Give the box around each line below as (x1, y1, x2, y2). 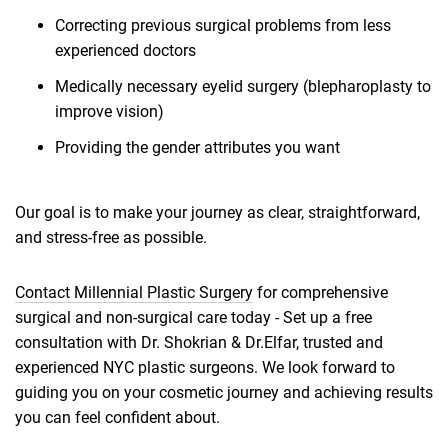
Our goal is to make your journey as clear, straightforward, (15, 203, 420, 223)
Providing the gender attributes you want (55, 138, 340, 158)
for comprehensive (253, 283, 388, 303)
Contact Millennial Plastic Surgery (15, 283, 253, 303)
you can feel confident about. (15, 408, 220, 428)
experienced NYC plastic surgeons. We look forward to (15, 358, 395, 378)
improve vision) (55, 102, 164, 122)
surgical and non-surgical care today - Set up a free (15, 308, 372, 328)
